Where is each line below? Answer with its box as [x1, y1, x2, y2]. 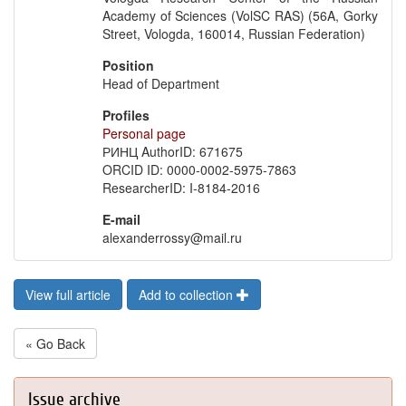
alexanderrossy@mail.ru [102, 228, 243, 246]
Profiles [102, 106, 150, 124]
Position [102, 56, 155, 74]
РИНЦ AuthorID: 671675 [102, 142, 244, 160]
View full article [25, 285, 111, 304]
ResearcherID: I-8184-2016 [102, 179, 261, 197]
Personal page [102, 124, 187, 142]
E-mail [102, 210, 141, 228]
